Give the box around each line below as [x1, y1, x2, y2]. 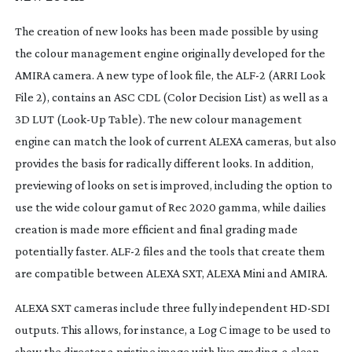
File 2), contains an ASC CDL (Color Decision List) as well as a [14, 90, 328, 104]
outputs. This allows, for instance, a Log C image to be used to [14, 322, 331, 336]
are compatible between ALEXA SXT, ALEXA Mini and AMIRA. [14, 266, 328, 280]
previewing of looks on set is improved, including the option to [14, 178, 332, 192]
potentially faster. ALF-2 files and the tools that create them [14, 244, 325, 258]
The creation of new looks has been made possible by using [14, 24, 318, 38]
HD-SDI [289, 300, 330, 314]
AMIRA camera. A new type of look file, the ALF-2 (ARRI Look [14, 68, 325, 82]
